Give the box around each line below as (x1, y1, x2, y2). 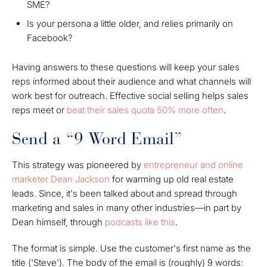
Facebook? (27, 32, 73, 44)
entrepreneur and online (144, 159, 243, 170)
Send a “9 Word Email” (12, 128, 182, 149)
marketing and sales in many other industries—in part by (12, 201, 241, 213)
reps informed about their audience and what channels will (12, 75, 251, 87)
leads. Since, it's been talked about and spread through (12, 187, 237, 199)
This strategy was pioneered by (12, 159, 144, 170)
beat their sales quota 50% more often (67, 104, 223, 116)
